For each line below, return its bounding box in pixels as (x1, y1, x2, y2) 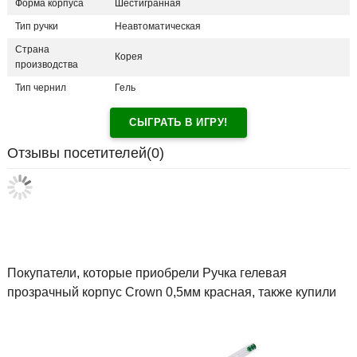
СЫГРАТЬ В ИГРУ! (129, 116, 228, 129)
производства (15, 59, 78, 71)
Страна (15, 44, 49, 56)
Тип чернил (15, 82, 66, 94)
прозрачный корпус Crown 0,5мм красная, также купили (7, 285, 336, 300)
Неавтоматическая (115, 21, 201, 33)
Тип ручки (15, 21, 58, 33)
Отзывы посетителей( (7, 145, 151, 162)
